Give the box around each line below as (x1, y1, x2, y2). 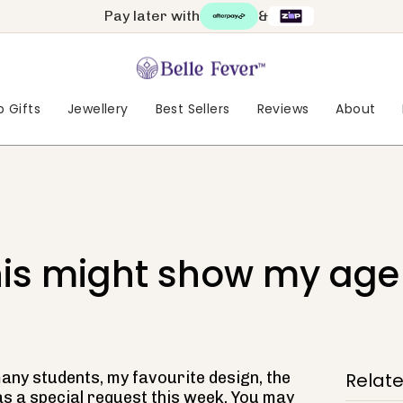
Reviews (256, 100, 309, 118)
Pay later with (103, 7, 200, 24)
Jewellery (67, 100, 129, 118)
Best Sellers (155, 100, 230, 118)
